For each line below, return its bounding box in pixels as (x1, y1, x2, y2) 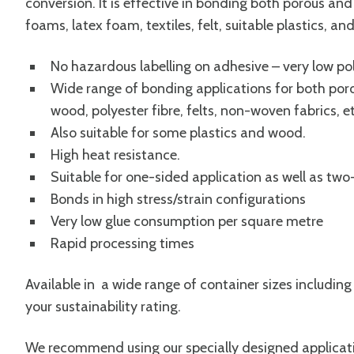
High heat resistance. (51, 146, 180, 164)
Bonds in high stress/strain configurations (51, 190, 306, 208)
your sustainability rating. (25, 298, 181, 315)
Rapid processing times (51, 235, 194, 252)
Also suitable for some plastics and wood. (51, 124, 306, 141)
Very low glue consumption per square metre (51, 213, 323, 230)
